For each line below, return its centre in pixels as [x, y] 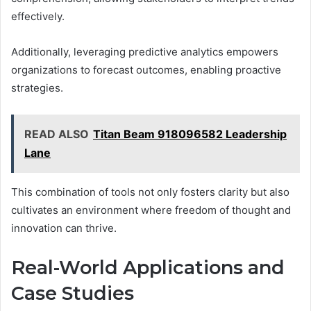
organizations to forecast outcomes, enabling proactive [146, 69]
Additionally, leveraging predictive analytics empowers [145, 51]
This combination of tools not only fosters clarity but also [150, 192]
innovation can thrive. [64, 228]
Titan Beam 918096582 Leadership [190, 134]
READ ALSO [57, 134]
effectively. [38, 16]
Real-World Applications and [148, 267]
